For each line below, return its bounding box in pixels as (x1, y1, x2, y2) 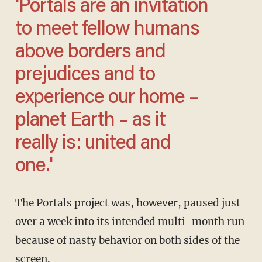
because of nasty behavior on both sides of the (15, 233, 240, 247)
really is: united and (15, 133, 171, 154)
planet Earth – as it (15, 111, 166, 131)
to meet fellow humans (15, 19, 199, 40)
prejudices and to (15, 65, 155, 85)
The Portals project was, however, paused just (15, 196, 22, 209)
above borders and (15, 42, 166, 63)
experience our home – (15, 88, 198, 108)
